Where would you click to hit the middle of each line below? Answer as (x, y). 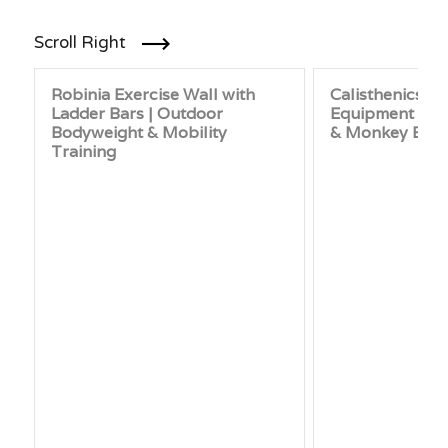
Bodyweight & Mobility (139, 132)
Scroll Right (79, 43)
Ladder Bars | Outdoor (137, 113)
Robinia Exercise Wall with (153, 94)
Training (84, 151)
